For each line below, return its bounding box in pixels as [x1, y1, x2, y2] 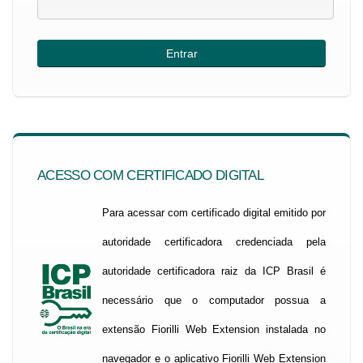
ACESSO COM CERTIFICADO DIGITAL [37, 168, 263, 183]
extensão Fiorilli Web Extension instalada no [102, 323, 326, 335]
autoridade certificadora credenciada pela [102, 236, 326, 248]
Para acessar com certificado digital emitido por [102, 207, 326, 219]
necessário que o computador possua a [102, 294, 326, 306]
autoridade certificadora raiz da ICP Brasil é [102, 265, 326, 277]
